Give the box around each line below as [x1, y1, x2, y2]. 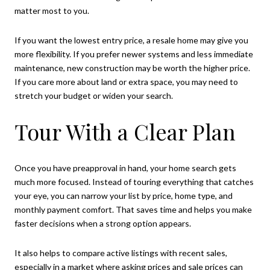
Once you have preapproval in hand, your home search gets [14, 162, 236, 173]
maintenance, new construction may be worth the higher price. [14, 63, 250, 74]
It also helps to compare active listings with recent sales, [14, 248, 227, 259]
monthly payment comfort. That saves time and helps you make [14, 204, 252, 215]
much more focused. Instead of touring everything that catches [14, 176, 254, 187]
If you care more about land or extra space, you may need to [14, 77, 238, 87]
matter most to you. [14, 5, 89, 16]
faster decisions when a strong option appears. [14, 218, 191, 228]
